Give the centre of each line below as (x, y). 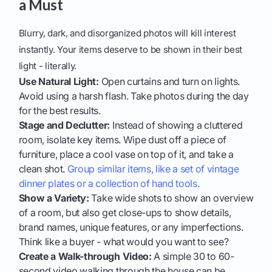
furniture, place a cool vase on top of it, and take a (126, 155)
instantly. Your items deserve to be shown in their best (130, 50)
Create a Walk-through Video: (85, 257)
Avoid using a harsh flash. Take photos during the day (134, 96)
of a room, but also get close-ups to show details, (125, 213)
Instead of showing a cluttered (176, 125)
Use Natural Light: (59, 82)
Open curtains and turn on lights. (169, 82)
